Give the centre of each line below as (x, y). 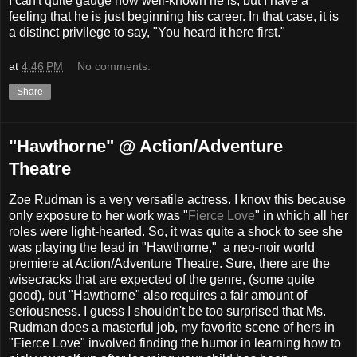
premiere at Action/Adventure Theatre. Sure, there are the (169, 264)
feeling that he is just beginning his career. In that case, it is (174, 16)
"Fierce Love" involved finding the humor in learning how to (175, 343)
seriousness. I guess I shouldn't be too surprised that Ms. (167, 312)
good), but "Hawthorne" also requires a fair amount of (158, 296)
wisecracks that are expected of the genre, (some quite (162, 280)
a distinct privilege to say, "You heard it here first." (147, 32)
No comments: (114, 67)
